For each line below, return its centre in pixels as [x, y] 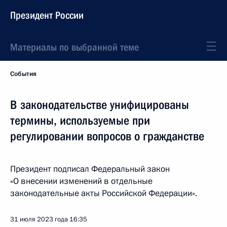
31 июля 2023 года [39, 219]
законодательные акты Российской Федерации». [104, 193]
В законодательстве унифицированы [100, 105]
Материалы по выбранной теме [74, 47]
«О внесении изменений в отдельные [81, 181]
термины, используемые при [80, 121]
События [23, 74]
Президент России [47, 15]
